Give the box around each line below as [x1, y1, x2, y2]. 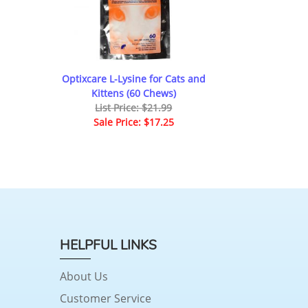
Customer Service [60, 291, 151, 307]
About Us [60, 269, 108, 285]
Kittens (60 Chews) [91, 86, 176, 100]
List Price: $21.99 [95, 100, 173, 114]
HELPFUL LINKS [60, 236, 157, 255]
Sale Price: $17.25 [93, 115, 174, 129]
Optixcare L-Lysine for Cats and [61, 71, 206, 85]
